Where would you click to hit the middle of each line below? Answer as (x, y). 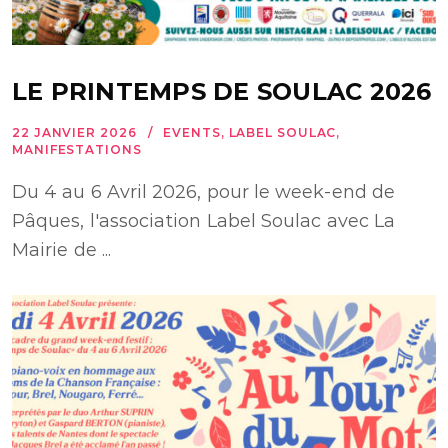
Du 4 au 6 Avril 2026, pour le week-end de (203, 191)
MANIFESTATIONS (77, 149)
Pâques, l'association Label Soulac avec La (204, 220)
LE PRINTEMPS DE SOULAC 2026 (222, 91)
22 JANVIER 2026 (74, 132)
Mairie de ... (61, 249)
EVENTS (192, 132)
